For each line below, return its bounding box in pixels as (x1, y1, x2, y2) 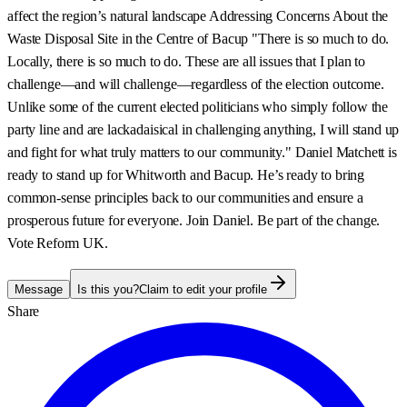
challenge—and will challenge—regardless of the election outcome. (7, 75, 384, 92)
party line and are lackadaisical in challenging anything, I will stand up (7, 121, 400, 137)
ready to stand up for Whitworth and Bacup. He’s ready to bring (7, 166, 365, 183)
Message (15, 282, 63, 296)
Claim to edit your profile (139, 282, 267, 296)
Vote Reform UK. (7, 234, 108, 251)
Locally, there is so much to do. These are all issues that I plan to (7, 53, 366, 69)
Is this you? (77, 282, 139, 296)
